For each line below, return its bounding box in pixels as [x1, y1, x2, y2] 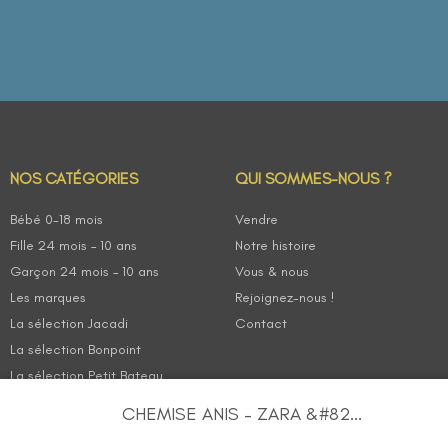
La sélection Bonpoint [10, 341, 141, 359]
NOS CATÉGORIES [10, 169, 138, 189]
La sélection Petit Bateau [10, 367, 163, 385]
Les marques [10, 289, 86, 307]
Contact [235, 315, 287, 333]
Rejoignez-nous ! [235, 289, 335, 307]
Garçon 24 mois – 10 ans [10, 263, 159, 281]
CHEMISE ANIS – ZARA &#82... [122, 403, 362, 425]
